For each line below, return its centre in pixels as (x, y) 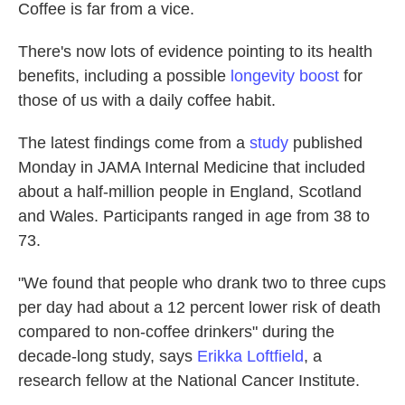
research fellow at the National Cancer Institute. (189, 381)
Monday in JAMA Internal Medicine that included (192, 167)
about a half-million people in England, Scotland (190, 192)
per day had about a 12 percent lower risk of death (199, 307)
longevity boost (285, 76)
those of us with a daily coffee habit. (147, 100)
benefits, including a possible (124, 76)
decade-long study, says (108, 356)
